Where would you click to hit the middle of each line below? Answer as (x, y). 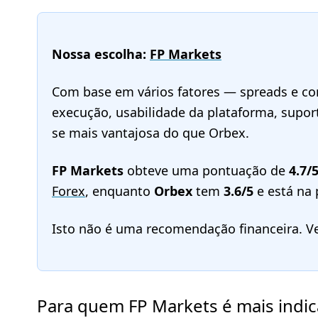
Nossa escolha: (101, 54)
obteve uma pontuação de (206, 170)
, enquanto (120, 191)
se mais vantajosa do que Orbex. (150, 133)
